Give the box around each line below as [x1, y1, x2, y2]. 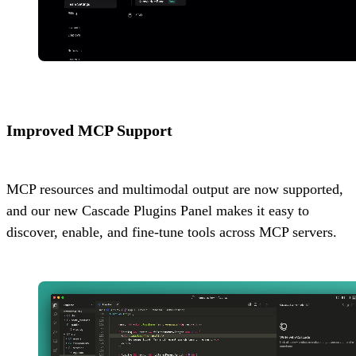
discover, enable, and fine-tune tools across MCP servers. [6, 224, 337, 241]
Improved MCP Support [6, 122, 172, 140]
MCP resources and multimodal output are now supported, [6, 181, 343, 198]
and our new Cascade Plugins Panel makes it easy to [6, 203, 309, 219]
